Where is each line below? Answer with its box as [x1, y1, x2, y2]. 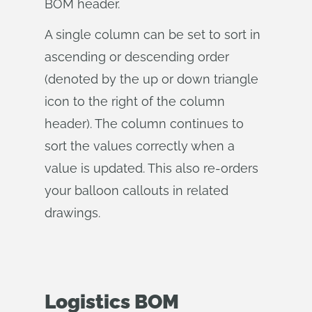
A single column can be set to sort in [45, 27, 260, 42]
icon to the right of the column [45, 94, 225, 109]
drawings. [45, 205, 100, 220]
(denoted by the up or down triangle [45, 72, 258, 86]
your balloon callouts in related [45, 183, 228, 198]
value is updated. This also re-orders [45, 161, 258, 175]
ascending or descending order [45, 49, 229, 64]
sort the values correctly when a [45, 139, 235, 153]
